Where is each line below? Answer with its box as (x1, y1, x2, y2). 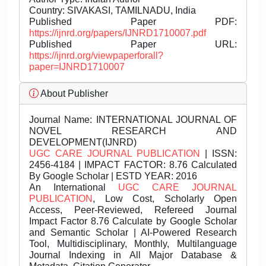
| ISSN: (200, 148, 237, 159)
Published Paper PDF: (29, 17, 237, 27)
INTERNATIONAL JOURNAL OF (92, 115, 237, 125)
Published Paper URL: (29, 39, 237, 50)
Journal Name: (29, 115, 93, 125)
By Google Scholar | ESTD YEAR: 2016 (29, 171, 197, 182)
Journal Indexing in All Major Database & (29, 250, 237, 261)
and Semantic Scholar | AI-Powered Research (29, 227, 237, 238)
